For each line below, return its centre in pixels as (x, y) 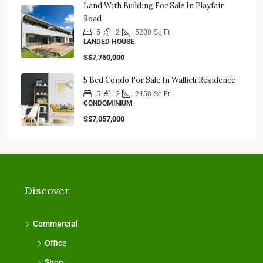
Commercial (55, 224)
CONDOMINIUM (108, 103)
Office (56, 243)
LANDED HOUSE (109, 42)
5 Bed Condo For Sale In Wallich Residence (159, 80)
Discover (47, 190)
